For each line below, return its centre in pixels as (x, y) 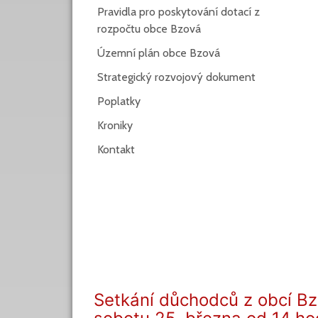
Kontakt (116, 149)
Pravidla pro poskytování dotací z (179, 12)
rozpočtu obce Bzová (149, 29)
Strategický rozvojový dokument (176, 77)
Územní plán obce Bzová (159, 53)
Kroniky (115, 125)
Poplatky (119, 101)
